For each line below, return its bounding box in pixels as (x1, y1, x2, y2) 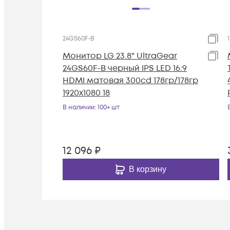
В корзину (129, 165, 166, 174)
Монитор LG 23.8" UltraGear (63, 50, 177, 62)
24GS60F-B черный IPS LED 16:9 (63, 63, 187, 74)
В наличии (63, 103, 94, 112)
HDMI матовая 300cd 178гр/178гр (63, 75, 198, 87)
